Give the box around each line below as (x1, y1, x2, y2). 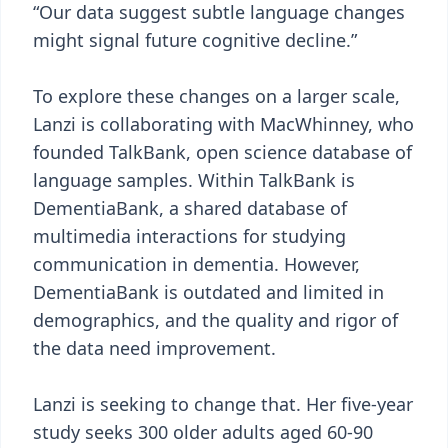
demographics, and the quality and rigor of (33, 308, 398, 332)
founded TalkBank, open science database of (33, 140, 412, 164)
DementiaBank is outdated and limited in (33, 280, 384, 304)
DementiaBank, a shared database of (33, 196, 347, 220)
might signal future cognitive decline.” (33, 28, 357, 52)
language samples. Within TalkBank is (33, 168, 355, 192)
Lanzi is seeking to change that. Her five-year (33, 392, 413, 416)
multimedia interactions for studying (33, 224, 346, 248)
